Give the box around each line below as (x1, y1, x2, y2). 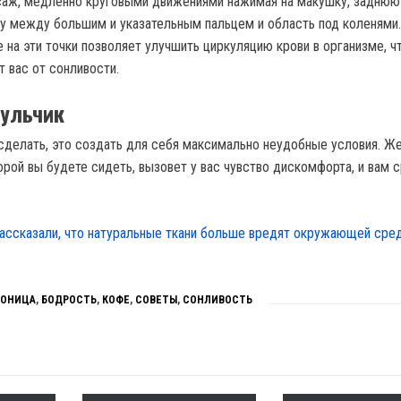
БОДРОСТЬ (41, 294, 97, 307)
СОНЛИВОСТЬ (183, 294, 252, 307)
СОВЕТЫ (135, 294, 177, 307)
